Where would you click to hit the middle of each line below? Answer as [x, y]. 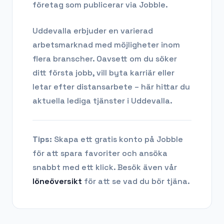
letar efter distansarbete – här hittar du [111, 87]
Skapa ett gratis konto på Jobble [117, 139]
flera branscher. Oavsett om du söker [105, 59]
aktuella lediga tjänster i [82, 101]
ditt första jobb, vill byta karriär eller [103, 73]
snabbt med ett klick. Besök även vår [105, 167]
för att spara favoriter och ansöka [100, 153]
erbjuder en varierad [112, 31]
